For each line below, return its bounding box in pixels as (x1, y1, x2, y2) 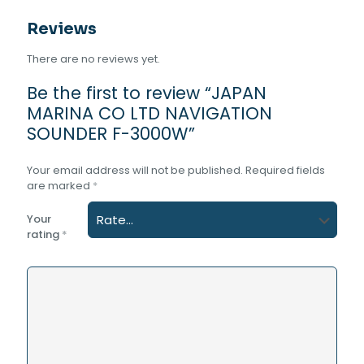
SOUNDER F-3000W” (27, 122, 195, 145)
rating (27, 227, 62, 242)
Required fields (245, 162, 325, 178)
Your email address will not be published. (27, 162, 243, 178)
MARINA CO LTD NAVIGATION (27, 102, 272, 125)
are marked (27, 178, 93, 193)
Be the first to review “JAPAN (27, 81, 266, 105)
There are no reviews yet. (27, 51, 160, 67)
